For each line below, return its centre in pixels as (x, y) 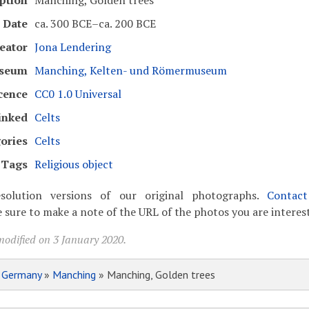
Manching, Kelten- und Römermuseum (130, 70)
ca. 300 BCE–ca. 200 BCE (95, 23)
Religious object (73, 164)
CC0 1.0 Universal (78, 94)
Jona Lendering (72, 47)
